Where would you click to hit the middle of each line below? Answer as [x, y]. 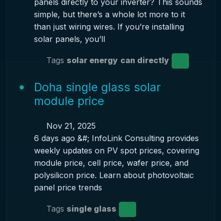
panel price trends [68, 187]
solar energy [92, 60]
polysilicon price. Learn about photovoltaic [114, 175]
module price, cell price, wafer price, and [111, 163]
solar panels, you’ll [69, 39]
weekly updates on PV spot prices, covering [116, 150]
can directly [145, 60]
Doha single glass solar [97, 87]
